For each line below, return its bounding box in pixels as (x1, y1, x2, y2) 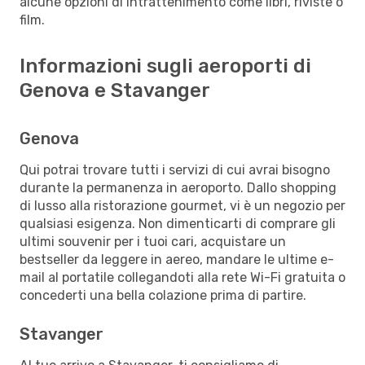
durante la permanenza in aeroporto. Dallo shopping (20, 179, 336, 196)
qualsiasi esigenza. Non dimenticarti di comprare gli (20, 215, 336, 231)
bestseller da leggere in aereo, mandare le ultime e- (20, 251, 334, 267)
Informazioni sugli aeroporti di (20, 54, 311, 77)
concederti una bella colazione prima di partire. (20, 287, 306, 303)
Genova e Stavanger (20, 78, 210, 102)
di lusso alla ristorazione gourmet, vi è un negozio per (20, 197, 345, 213)
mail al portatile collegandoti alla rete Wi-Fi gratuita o (20, 269, 345, 285)
